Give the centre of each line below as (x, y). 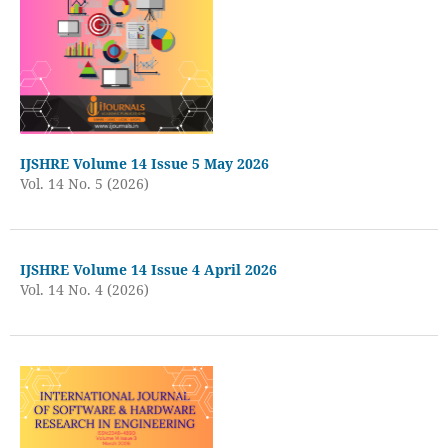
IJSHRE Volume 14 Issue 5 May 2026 (144, 163)
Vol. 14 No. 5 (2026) (84, 183)
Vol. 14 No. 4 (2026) (84, 289)
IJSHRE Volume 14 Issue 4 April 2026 (148, 269)
